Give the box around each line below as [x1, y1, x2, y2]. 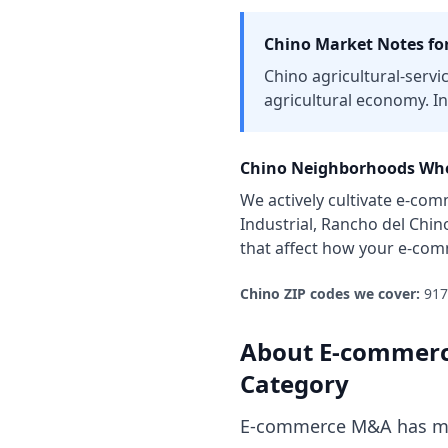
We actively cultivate [240, 189, 396, 211]
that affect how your [240, 237, 398, 259]
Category [240, 367, 349, 400]
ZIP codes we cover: [280, 284, 420, 303]
